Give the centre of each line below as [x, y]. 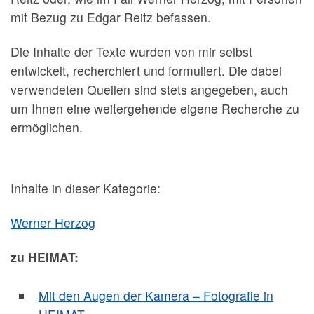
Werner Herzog [53, 223]
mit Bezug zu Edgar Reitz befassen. [111, 17]
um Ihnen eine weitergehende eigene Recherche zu [155, 108]
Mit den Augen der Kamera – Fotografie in [156, 296]
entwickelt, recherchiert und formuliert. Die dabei [146, 70]
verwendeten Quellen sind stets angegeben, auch [149, 89]
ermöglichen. [47, 127]
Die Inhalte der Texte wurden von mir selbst [131, 51]
